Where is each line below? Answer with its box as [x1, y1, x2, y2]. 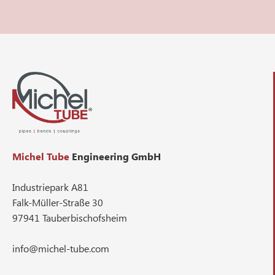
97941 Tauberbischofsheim [12, 211, 127, 225]
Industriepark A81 [12, 180, 88, 194]
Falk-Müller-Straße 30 [12, 196, 103, 209]
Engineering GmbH [69, 150, 161, 163]
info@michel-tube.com [12, 242, 114, 255]
